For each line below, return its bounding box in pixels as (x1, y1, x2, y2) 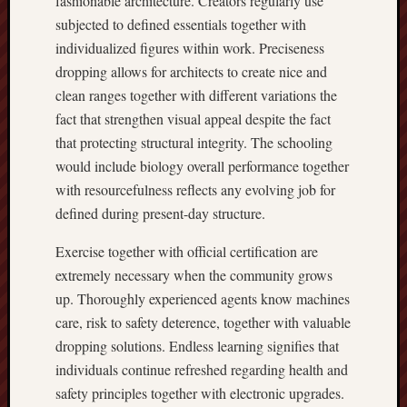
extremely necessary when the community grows (55, 265, 333, 284)
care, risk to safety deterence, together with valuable (55, 313, 351, 332)
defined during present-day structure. (55, 203, 265, 223)
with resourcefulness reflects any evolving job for (55, 180, 335, 199)
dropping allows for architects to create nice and (55, 62, 327, 81)
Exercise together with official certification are (55, 242, 318, 261)
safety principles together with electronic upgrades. (55, 383, 344, 402)
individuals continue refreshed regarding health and (55, 360, 348, 379)
